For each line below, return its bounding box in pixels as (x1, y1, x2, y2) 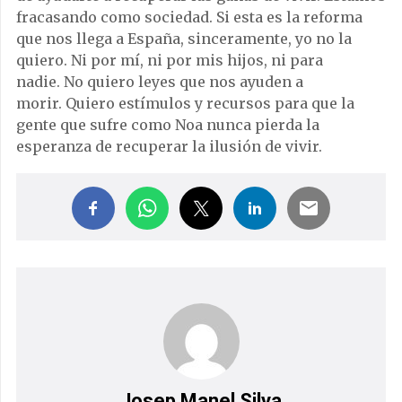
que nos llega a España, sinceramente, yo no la (16, 30, 352, 48)
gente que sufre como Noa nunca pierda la (16, 116, 319, 135)
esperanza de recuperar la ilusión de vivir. (16, 137, 322, 156)
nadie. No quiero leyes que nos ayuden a (16, 73, 303, 92)
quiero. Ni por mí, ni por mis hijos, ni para (16, 51, 323, 70)
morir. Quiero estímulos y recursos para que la (16, 94, 354, 113)
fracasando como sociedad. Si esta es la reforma (16, 8, 363, 27)
